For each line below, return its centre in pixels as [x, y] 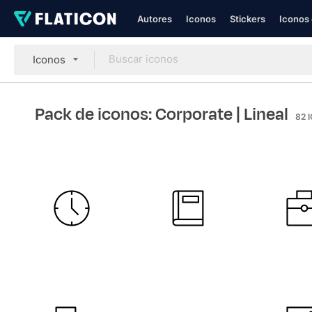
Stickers [248, 19]
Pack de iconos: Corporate [135, 114]
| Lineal [262, 114]
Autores [155, 19]
